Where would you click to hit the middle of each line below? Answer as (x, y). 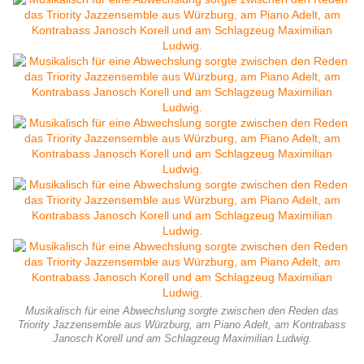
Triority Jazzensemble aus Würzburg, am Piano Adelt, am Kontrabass (182, 325)
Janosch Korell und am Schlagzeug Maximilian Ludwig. (182, 339)
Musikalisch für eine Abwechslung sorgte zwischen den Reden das (182, 312)
